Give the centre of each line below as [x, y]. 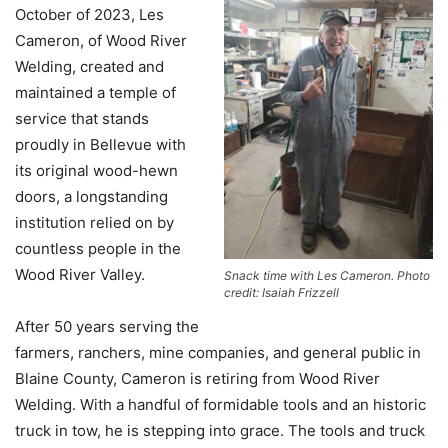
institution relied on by [94, 223]
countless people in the [98, 249]
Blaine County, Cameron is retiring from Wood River [197, 379]
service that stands [82, 119]
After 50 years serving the [107, 327]
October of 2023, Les [89, 15]
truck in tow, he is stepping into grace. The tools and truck [220, 431]
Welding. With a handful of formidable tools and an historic [220, 405]
